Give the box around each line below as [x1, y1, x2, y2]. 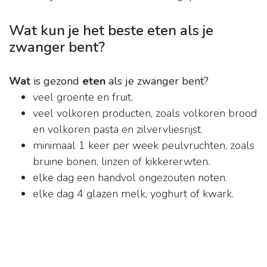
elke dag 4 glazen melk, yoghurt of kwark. [33, 187, 234, 201]
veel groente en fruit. [33, 90, 133, 105]
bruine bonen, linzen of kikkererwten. [33, 154, 210, 169]
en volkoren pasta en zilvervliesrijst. [33, 122, 203, 137]
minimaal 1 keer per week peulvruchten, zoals [33, 138, 254, 153]
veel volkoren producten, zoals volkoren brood [33, 106, 257, 121]
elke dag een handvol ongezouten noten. [33, 170, 227, 185]
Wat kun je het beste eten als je [9, 21, 213, 41]
